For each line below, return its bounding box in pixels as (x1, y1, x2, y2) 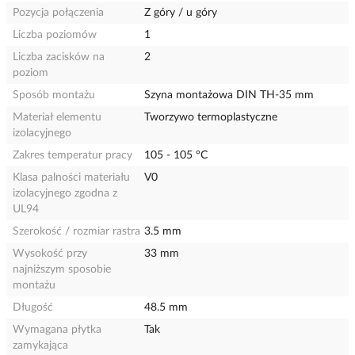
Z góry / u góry (144, 7, 218, 18)
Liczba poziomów (13, 29, 97, 40)
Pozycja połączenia (13, 7, 104, 18)
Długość (13, 302, 53, 313)
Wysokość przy (13, 248, 87, 259)
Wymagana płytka (13, 324, 101, 335)
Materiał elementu (13, 112, 101, 123)
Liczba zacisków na (13, 52, 105, 63)
